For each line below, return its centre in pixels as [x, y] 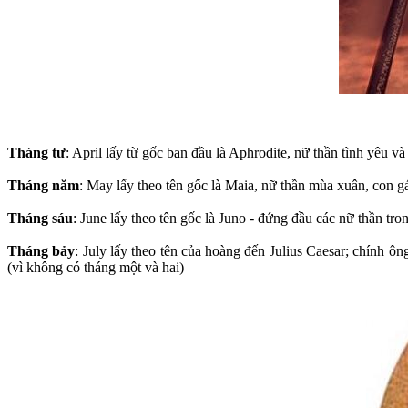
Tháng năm [43, 185]
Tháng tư [36, 152]
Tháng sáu [40, 218]
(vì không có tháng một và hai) [96, 267]
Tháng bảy [41, 250]
